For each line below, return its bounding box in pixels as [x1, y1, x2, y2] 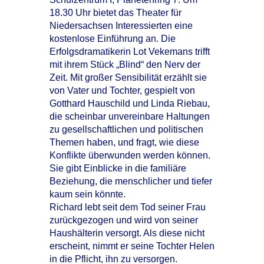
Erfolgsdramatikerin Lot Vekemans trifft [49, 47, 210, 57]
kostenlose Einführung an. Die [49, 34, 176, 44]
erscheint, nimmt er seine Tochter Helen [49, 241, 214, 252]
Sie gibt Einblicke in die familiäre [49, 163, 186, 174]
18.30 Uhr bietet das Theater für [49, 8, 181, 18]
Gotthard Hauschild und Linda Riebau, [49, 98, 210, 109]
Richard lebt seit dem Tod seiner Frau [49, 202, 206, 213]
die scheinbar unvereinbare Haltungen [49, 111, 210, 122]
